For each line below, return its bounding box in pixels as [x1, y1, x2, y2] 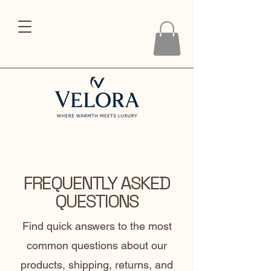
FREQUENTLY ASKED [24, 171, 170, 195]
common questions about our [27, 239, 167, 252]
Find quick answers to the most [22, 220, 172, 233]
